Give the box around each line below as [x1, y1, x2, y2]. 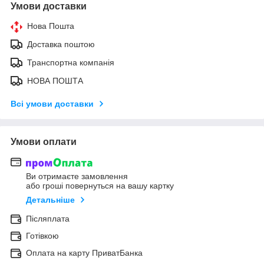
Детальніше [26, 194, 75, 204]
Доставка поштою [27, 39, 95, 49]
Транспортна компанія [27, 58, 114, 68]
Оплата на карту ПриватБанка [26, 247, 143, 258]
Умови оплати [11, 137, 77, 147]
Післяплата [26, 213, 70, 223]
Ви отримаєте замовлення [26, 171, 128, 181]
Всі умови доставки [11, 99, 94, 109]
